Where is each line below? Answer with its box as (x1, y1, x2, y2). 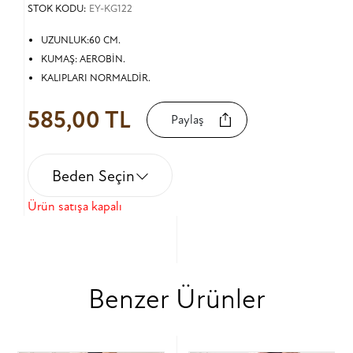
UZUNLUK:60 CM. (40, 34, 121, 46)
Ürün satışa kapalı (27, 199, 122, 214)
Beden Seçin (51, 166, 135, 186)
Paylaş (170, 112, 204, 128)
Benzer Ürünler (87, 282, 266, 317)
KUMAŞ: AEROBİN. (40, 53, 125, 65)
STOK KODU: (27, 2, 86, 15)
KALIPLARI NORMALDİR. (40, 72, 150, 84)
